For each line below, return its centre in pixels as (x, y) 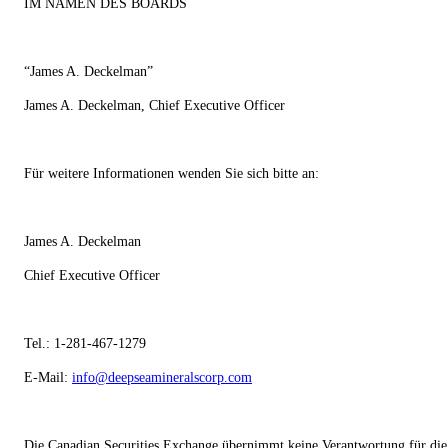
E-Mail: (48, 377)
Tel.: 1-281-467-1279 (85, 343)
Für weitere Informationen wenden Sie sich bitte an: (171, 173)
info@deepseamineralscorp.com (162, 377)
